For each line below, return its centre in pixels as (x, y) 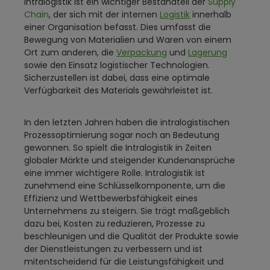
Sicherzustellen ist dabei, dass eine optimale (117, 78)
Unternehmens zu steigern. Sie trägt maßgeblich (127, 211)
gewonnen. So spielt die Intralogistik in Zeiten (118, 148)
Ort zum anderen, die (70, 52)
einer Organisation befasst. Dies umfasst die (118, 27)
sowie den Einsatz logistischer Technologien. (117, 65)
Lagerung (208, 52)
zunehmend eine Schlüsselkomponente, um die (125, 186)
